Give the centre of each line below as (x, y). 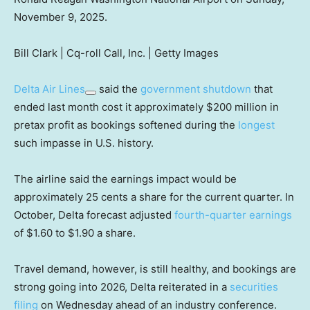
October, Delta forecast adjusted (94, 215)
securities (254, 286)
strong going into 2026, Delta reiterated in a (122, 286)
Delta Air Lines (49, 89)
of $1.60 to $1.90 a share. (75, 232)
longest (256, 125)
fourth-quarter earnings (233, 215)
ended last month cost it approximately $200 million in (146, 107)
